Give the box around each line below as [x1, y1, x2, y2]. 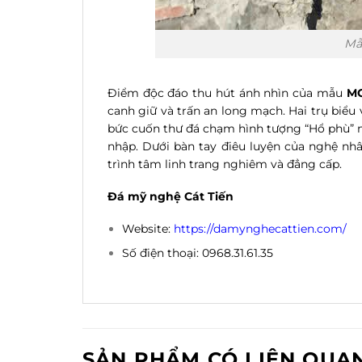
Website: [122, 221, 175, 237]
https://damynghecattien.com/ [174, 221, 347, 237]
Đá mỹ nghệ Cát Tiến [107, 188, 234, 204]
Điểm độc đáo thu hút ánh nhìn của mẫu [107, 85, 347, 100]
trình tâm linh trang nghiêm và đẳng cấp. [107, 156, 342, 171]
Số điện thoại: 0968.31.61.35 [122, 246, 274, 261]
